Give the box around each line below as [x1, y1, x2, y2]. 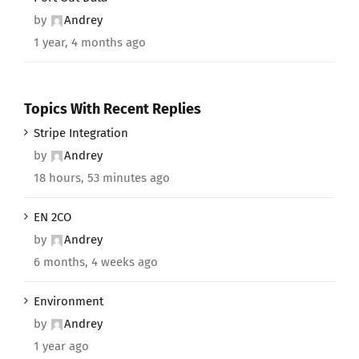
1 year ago [34, 339, 89, 354]
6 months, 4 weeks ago [34, 255, 158, 270]
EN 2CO [34, 210, 71, 225]
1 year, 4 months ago [34, 34, 146, 50]
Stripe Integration [34, 126, 128, 141]
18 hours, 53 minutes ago [34, 171, 170, 186]
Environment [34, 294, 103, 309]
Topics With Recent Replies [24, 99, 201, 118]
